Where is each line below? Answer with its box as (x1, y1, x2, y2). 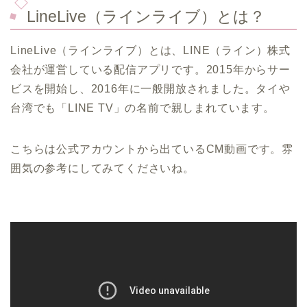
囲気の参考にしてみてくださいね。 (10, 162, 195, 174)
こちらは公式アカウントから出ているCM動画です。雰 (10, 143, 293, 155)
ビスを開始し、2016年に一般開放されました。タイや (10, 82, 291, 95)
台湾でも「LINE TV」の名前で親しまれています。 (10, 101, 275, 114)
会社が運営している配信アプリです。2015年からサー (10, 63, 291, 75)
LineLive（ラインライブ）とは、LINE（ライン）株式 (10, 44, 291, 56)
